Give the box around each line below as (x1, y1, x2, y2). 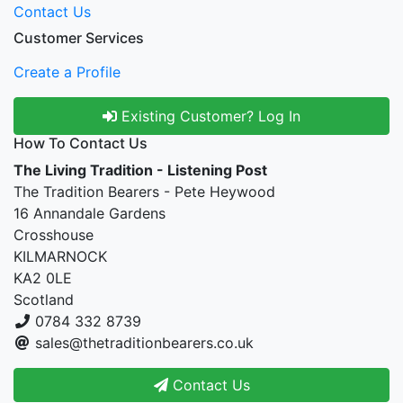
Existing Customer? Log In (117, 107, 300, 125)
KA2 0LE (13, 269, 72, 287)
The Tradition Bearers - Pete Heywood (13, 183, 275, 201)
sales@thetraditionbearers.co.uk (35, 334, 254, 352)
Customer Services (13, 29, 144, 47)
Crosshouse (13, 226, 94, 244)
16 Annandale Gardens (13, 204, 166, 222)
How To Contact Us (13, 134, 148, 152)
